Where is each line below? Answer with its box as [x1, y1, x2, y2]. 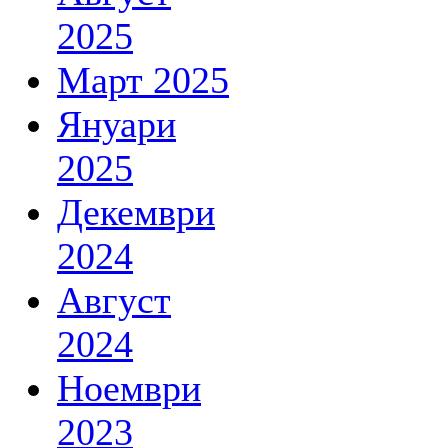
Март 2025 [57, 59, 229, 101]
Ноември [57, 367, 201, 409]
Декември [57, 191, 215, 233]
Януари [57, 103, 176, 145]
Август [57, 279, 171, 321]
